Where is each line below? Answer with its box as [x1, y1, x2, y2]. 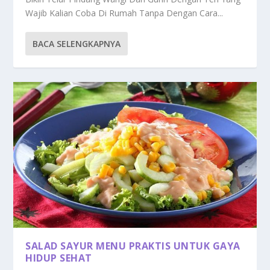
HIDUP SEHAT [25, 251, 92, 265]
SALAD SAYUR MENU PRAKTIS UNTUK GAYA [25, 239, 240, 253]
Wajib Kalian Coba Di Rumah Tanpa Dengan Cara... [25, 7, 224, 19]
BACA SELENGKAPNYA [33, 37, 121, 49]
